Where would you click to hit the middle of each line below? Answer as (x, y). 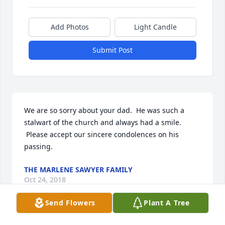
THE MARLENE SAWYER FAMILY (78, 170)
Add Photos (70, 27)
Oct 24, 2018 (45, 180)
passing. (38, 147)
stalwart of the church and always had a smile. (103, 123)
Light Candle (155, 27)
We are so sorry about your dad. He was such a (104, 110)
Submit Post (113, 50)
